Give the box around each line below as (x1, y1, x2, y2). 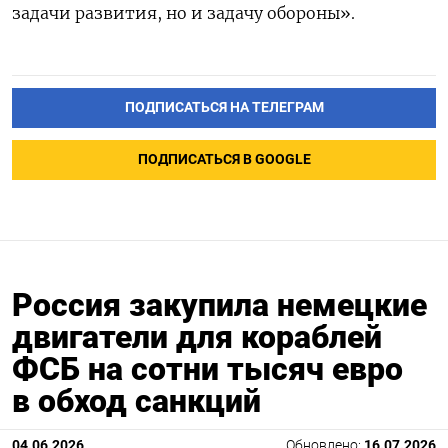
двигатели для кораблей (12, 318, 382, 357)
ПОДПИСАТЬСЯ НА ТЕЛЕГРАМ (124, 99, 324, 117)
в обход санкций (12, 382, 261, 421)
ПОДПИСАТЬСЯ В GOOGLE (137, 151, 311, 169)
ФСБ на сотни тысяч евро (12, 350, 403, 389)
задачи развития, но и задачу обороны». (12, 3, 355, 24)
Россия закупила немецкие (12, 286, 427, 325)
